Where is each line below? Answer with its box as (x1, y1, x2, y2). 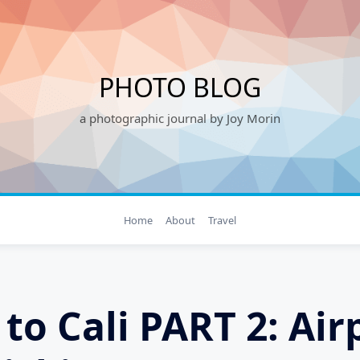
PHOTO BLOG (99, 70, 261, 104)
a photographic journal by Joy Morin (80, 110, 280, 126)
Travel (207, 213, 236, 227)
